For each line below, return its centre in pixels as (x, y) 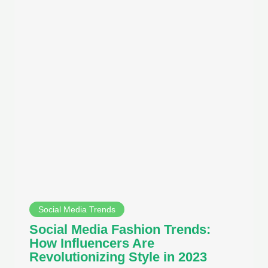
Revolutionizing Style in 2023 (118, 257)
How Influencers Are (92, 243)
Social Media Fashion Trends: (120, 230)
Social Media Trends (77, 210)
